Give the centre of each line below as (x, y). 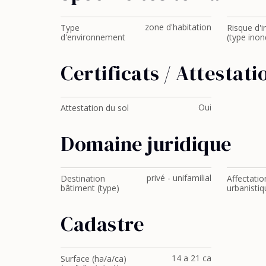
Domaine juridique (146, 143)
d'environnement (93, 37)
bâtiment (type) (90, 188)
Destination (83, 178)
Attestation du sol (95, 107)
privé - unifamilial (179, 178)
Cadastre (102, 224)
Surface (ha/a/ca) (94, 258)
